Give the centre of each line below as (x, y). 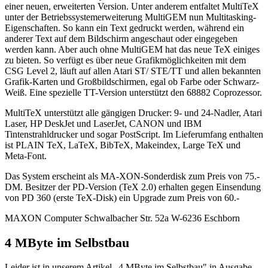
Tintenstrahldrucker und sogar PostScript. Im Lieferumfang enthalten (134, 135)
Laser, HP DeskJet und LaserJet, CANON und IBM (103, 124)
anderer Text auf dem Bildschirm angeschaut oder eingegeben (121, 39)
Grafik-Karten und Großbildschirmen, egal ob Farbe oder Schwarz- (132, 82)
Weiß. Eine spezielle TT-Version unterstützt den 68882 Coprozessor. (133, 93)
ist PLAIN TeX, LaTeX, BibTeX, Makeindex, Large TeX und (123, 145)
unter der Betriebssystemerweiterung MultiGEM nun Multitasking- (130, 17)
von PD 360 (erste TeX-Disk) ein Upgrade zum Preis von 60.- (122, 198)
